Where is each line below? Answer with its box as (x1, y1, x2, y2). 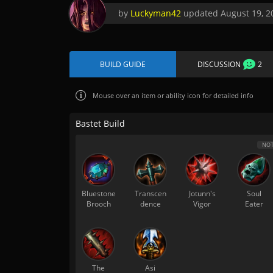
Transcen (134, 188, 166, 199)
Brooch (86, 199, 111, 209)
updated (181, 7, 221, 19)
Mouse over (93, 90, 130, 100)
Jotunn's (188, 188, 216, 199)
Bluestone (81, 188, 116, 199)
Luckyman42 (130, 7, 181, 19)
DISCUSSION (197, 59, 241, 69)
